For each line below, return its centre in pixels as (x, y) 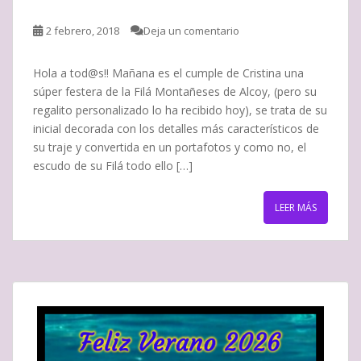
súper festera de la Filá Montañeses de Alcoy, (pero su (175, 91)
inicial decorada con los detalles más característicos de (176, 128)
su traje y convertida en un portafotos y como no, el (170, 147)
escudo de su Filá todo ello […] (113, 165)
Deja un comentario (191, 30)
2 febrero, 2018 (83, 30)
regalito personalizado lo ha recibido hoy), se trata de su (180, 110)
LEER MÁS (296, 207)
